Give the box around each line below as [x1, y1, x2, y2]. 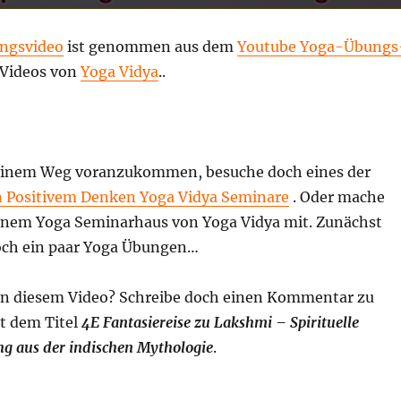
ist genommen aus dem [63, 37, 237, 55]
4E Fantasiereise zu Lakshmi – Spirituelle [81, 312, 359, 331]
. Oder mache [288, 187, 385, 206]
